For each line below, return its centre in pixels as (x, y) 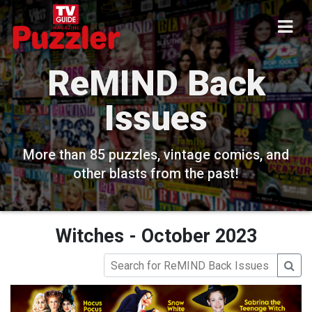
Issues (156, 118)
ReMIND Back (156, 83)
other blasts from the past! (156, 174)
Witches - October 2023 (156, 236)
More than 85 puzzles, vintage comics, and (156, 155)
